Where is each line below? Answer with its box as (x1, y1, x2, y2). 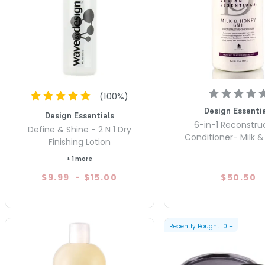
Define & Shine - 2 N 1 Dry (27, 123, 131, 135)
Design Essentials (44, 109, 114, 121)
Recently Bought (169, 221, 219, 231)
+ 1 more (66, 154, 93, 163)
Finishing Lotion (48, 135, 111, 148)
